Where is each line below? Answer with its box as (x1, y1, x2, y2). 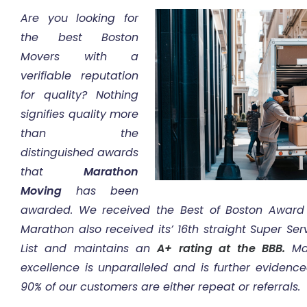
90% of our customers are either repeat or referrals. (21, 278, 300, 295)
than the (21, 125, 138, 141)
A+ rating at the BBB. (157, 240, 285, 256)
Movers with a (21, 48, 138, 64)
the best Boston (21, 29, 138, 45)
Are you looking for (21, 10, 138, 26)
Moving (21, 182, 62, 199)
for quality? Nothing (21, 86, 138, 103)
